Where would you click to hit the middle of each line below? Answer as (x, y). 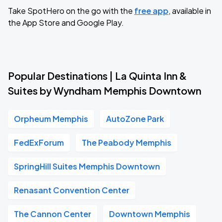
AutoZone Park (135, 119)
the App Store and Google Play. (66, 23)
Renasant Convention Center (72, 190)
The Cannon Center (53, 214)
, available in (190, 11)
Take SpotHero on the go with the (71, 11)
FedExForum (39, 142)
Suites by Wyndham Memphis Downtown (105, 90)
